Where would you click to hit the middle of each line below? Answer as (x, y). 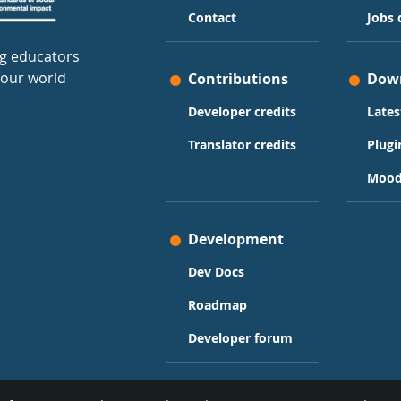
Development (236, 239)
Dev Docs (216, 272)
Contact (212, 18)
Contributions (238, 79)
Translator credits (242, 145)
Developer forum (240, 338)
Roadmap (218, 305)
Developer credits (242, 112)
